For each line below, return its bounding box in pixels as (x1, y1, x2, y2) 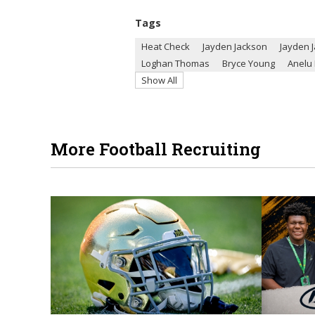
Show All (141, 73, 177, 86)
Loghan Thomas (141, 56, 210, 70)
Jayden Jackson (202, 39, 267, 53)
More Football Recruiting (51, 137, 261, 160)
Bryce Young (222, 56, 275, 70)
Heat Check (141, 39, 190, 53)
